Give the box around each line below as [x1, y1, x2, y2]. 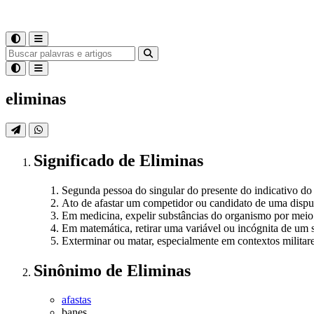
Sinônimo [34, 261, 106, 280]
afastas [62, 294, 91, 306]
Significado [34, 151, 118, 170]
